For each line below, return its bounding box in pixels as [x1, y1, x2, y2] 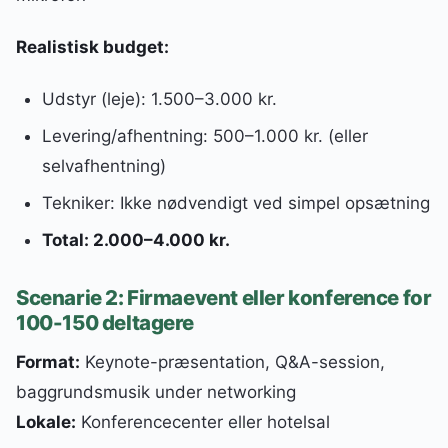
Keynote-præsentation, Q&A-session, [80, 352, 385, 373]
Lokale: [16, 412, 76, 433]
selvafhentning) [41, 156, 166, 177]
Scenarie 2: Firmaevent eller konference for [16, 285, 432, 311]
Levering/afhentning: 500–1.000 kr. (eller [41, 126, 368, 147]
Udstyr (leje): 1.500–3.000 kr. [41, 89, 277, 110]
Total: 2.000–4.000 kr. [41, 229, 230, 250]
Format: [16, 352, 80, 373]
